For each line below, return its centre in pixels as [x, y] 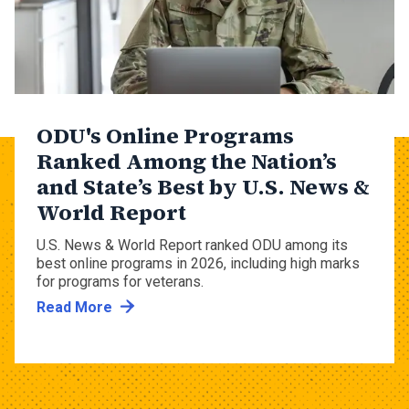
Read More [74, 308]
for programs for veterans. [120, 282]
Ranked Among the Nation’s [187, 161]
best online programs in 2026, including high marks [198, 264]
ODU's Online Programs [165, 135]
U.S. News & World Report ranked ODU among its [192, 246]
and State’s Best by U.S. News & [203, 186]
